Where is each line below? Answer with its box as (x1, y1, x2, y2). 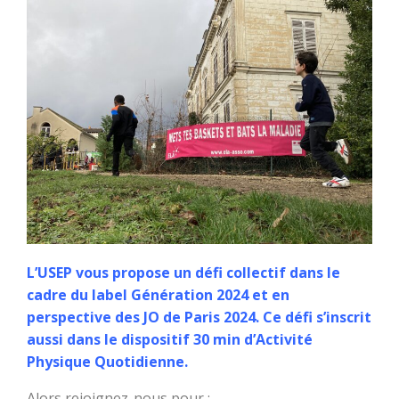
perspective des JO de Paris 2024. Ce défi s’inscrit (27, 307, 371, 328)
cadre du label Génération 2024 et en (27, 285, 289, 305)
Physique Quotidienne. (27, 352, 188, 372)
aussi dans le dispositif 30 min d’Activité (27, 330, 313, 350)
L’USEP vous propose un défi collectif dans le (27, 263, 340, 283)
